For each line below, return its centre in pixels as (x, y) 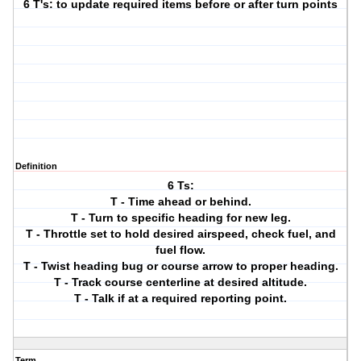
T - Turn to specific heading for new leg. (180, 218)
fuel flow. (181, 250)
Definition (36, 166)
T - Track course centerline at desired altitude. (181, 282)
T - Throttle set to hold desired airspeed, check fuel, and (180, 234)
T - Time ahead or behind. (180, 202)
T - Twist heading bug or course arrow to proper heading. (180, 266)
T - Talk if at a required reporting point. (181, 299)
